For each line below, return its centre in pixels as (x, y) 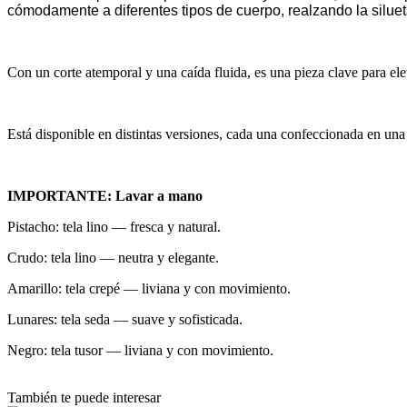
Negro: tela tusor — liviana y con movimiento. (140, 350)
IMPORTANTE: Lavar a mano (105, 195)
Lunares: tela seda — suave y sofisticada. (125, 319)
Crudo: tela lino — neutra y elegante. (113, 257)
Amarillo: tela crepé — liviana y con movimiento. (149, 288)
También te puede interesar (84, 397)
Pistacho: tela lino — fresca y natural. (114, 226)
